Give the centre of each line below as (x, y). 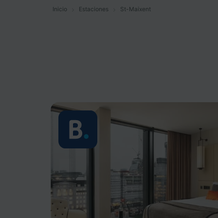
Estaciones (94, 9)
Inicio (60, 9)
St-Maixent (136, 9)
